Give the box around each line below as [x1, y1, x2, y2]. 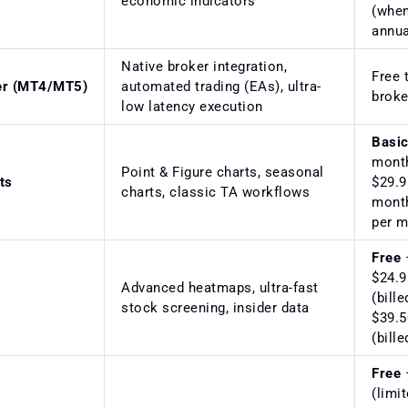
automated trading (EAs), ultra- [121, 77, 321, 95]
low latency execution [121, 97, 263, 115]
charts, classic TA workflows [121, 183, 310, 200]
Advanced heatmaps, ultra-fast [121, 279, 319, 296]
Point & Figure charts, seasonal [121, 163, 324, 180]
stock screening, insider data [121, 299, 310, 316]
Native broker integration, [121, 57, 287, 75]
